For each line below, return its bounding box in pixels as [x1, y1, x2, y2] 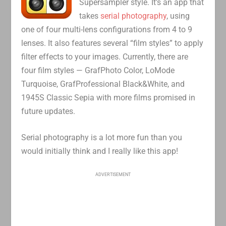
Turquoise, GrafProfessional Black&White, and [21, 79, 185, 89]
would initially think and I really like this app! [21, 146, 179, 156]
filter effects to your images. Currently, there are [21, 51, 189, 62]
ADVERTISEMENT [95, 172, 131, 177]
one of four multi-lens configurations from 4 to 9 [21, 24, 193, 34]
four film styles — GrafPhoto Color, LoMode [21, 65, 175, 75]
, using [166, 11, 190, 21]
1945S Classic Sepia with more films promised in [21, 92, 196, 102]
